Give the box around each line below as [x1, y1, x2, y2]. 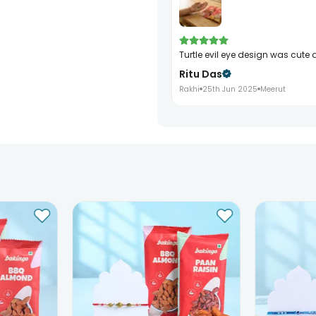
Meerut [260, 83, 286, 95]
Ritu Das [178, 66, 222, 81]
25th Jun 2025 [202, 83, 257, 95]
